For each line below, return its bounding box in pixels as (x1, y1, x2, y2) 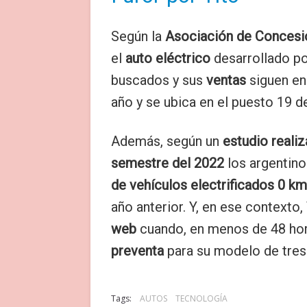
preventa (111, 243, 164, 259)
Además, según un (111, 133, 223, 149)
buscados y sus (111, 72, 206, 88)
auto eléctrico (122, 50, 210, 66)
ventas (206, 72, 249, 88)
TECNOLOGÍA (175, 293, 228, 304)
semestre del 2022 (111, 155, 224, 171)
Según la (111, 28, 162, 45)
